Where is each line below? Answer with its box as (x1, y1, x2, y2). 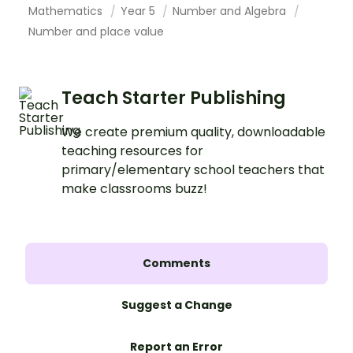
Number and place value (28, 23, 164, 39)
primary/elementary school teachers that (61, 160, 325, 179)
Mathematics (28, 2, 106, 19)
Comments (143, 255, 210, 271)
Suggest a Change (121, 296, 232, 313)
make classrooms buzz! (61, 179, 207, 198)
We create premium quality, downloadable (61, 122, 325, 141)
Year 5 (120, 2, 158, 19)
